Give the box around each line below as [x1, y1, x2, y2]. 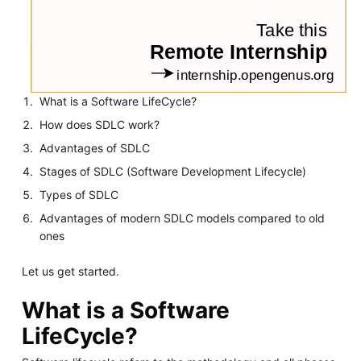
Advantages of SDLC [39, 140, 151, 155]
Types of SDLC [39, 187, 119, 201]
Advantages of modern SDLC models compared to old [39, 210, 326, 225]
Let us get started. [21, 263, 119, 278]
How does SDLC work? [39, 117, 160, 131]
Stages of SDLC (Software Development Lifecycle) [39, 164, 307, 178]
